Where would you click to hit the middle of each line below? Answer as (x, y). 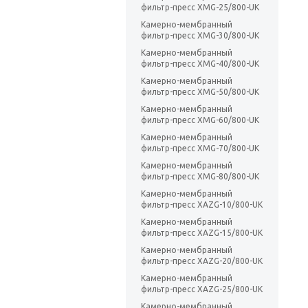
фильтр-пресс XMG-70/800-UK (200, 148)
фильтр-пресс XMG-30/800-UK (200, 36)
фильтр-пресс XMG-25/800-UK (200, 8)
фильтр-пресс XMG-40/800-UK (200, 64)
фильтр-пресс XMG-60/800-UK (200, 120)
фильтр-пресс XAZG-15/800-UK (202, 233)
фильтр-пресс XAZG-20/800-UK (202, 261)
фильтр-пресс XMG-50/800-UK (200, 92)
